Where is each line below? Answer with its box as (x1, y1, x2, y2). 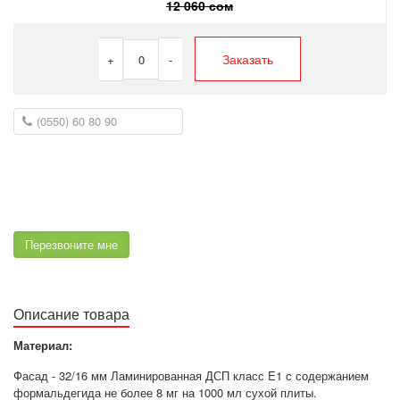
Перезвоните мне (25, 235, 118, 253)
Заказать (222, 49, 273, 68)
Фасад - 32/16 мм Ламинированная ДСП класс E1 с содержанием (13, 366, 369, 384)
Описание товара (13, 303, 129, 324)
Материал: (13, 336, 72, 354)
